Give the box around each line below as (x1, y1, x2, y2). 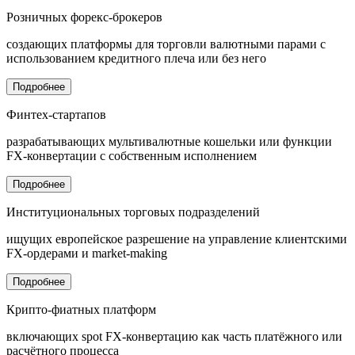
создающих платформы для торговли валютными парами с (6, 36, 326, 51)
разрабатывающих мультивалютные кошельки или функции (6, 134, 332, 148)
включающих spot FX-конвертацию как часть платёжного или (6, 329, 342, 343)
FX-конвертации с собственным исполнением (6, 148, 257, 162)
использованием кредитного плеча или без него (6, 51, 266, 65)
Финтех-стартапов (6, 107, 106, 121)
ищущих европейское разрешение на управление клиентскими (6, 231, 347, 246)
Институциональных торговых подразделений (6, 204, 260, 219)
